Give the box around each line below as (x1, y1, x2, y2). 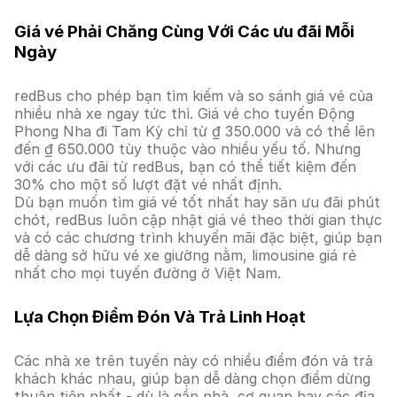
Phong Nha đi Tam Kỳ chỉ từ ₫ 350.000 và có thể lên (14, 122, 375, 140)
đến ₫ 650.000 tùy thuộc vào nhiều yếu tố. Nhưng (14, 140, 361, 158)
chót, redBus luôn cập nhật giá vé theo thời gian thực (14, 211, 382, 229)
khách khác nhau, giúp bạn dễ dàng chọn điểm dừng (14, 370, 370, 387)
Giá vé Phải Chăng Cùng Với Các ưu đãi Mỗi (14, 21, 354, 42)
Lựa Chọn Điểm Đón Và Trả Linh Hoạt (14, 307, 306, 327)
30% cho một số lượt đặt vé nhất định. (14, 175, 282, 193)
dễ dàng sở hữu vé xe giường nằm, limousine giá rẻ (14, 246, 356, 264)
